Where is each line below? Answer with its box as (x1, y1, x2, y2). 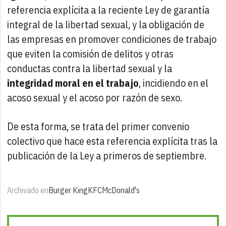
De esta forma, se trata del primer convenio (7, 119, 190, 133)
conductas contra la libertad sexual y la (7, 61, 173, 75)
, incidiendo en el (139, 76, 209, 90)
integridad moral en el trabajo (7, 76, 139, 90)
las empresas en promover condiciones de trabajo (7, 32, 217, 46)
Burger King (48, 185, 88, 195)
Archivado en (7, 185, 49, 195)
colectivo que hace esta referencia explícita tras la (7, 134, 218, 148)
